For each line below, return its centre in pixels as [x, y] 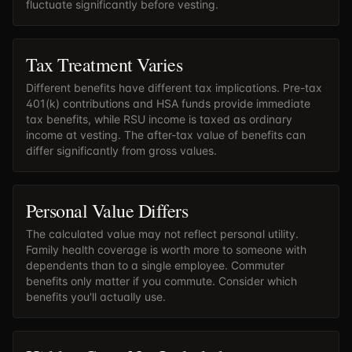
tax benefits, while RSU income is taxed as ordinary [159, 119]
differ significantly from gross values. [121, 150]
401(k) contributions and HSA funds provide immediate [168, 103]
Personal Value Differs [107, 211]
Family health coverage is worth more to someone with [166, 249]
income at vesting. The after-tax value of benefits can [166, 135]
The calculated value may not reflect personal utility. [162, 234]
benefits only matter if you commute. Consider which [161, 281]
